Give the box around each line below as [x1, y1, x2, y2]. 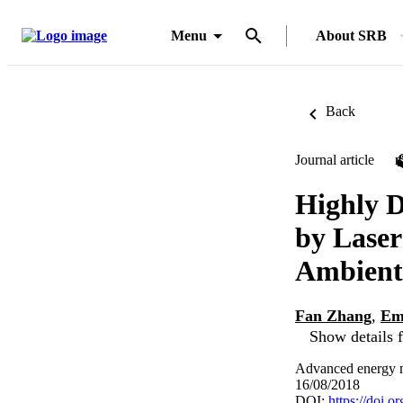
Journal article [295, 152, 374, 167]
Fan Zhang [295, 307, 372, 326]
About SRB [316, 28, 387, 43]
